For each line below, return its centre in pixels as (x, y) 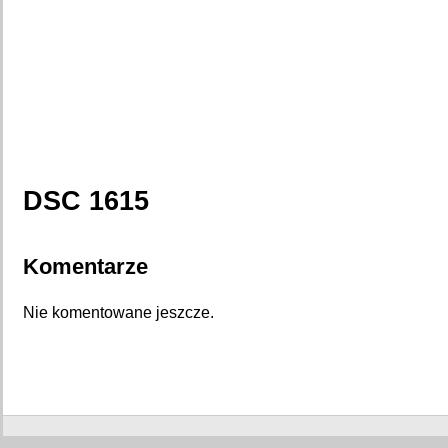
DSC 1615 (86, 200)
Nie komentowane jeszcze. (118, 312)
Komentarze (85, 267)
